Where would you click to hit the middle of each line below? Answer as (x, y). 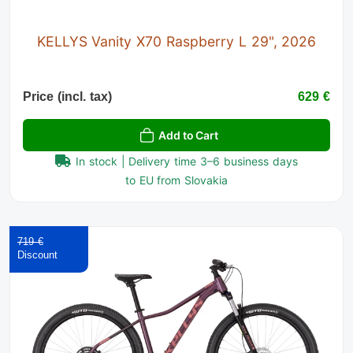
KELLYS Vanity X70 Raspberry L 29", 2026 (176, 41)
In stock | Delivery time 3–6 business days (187, 161)
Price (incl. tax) (67, 96)
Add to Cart (188, 135)
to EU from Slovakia (176, 180)
